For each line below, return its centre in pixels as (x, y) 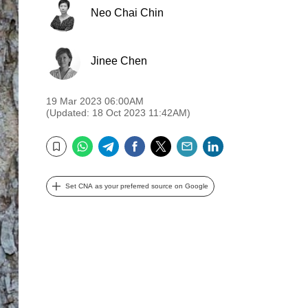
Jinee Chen (119, 60)
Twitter (191, 142)
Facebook (175, 142)
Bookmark (65, 156)
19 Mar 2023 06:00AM (95, 101)
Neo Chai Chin (127, 12)
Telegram (147, 142)
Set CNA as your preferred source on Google (137, 186)
